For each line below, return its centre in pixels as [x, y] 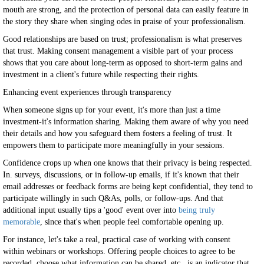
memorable [22, 222]
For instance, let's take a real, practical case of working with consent [117, 240]
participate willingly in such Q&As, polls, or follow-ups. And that [113, 198]
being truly [197, 210]
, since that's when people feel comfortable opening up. [132, 222]
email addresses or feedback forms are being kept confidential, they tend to [128, 187]
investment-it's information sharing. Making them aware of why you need [126, 122]
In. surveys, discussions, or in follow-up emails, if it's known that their [121, 175]
